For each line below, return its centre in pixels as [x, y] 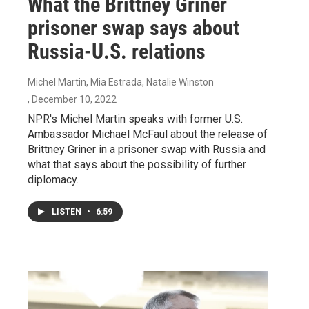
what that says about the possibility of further [137, 164]
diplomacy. [53, 179]
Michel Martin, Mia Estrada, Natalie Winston [121, 82]
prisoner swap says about [133, 28]
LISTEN [68, 211]
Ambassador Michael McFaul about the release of [148, 134]
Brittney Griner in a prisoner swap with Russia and [147, 149]
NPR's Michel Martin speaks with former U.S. [135, 119]
